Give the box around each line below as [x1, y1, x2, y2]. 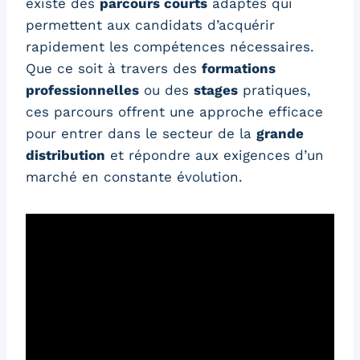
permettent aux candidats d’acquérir [26, 17, 275, 34]
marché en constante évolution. [26, 169, 243, 186]
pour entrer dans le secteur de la [26, 125, 256, 142]
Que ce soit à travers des [26, 60, 202, 77]
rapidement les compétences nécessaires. [26, 39, 314, 55]
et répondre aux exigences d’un [105, 147, 324, 164]
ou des [139, 82, 194, 99]
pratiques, [238, 82, 311, 99]
